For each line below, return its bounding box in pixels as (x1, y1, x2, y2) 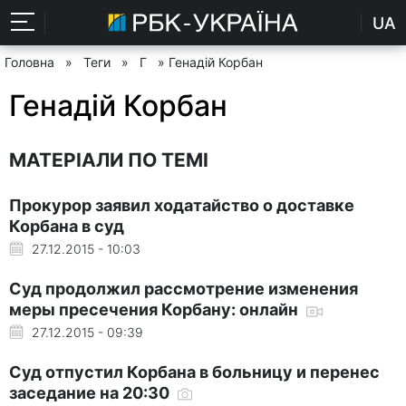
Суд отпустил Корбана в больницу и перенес (9, 362, 380, 382)
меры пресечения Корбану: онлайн (9, 299, 302, 319)
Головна (5, 54, 54, 70)
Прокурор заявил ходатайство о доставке (9, 195, 354, 215)
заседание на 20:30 (9, 382, 173, 402)
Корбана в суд (9, 216, 124, 236)
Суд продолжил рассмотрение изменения (9, 278, 358, 298)
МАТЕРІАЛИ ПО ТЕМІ (9, 148, 208, 171)
